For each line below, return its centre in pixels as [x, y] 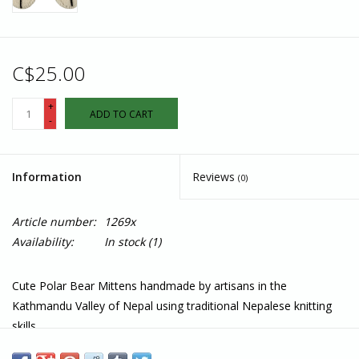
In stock [125, 242]
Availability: [43, 242]
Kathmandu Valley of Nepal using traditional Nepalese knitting [172, 306]
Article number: [54, 222]
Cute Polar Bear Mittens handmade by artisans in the [149, 286]
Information [47, 177]
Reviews [215, 177]
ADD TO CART [121, 115]
